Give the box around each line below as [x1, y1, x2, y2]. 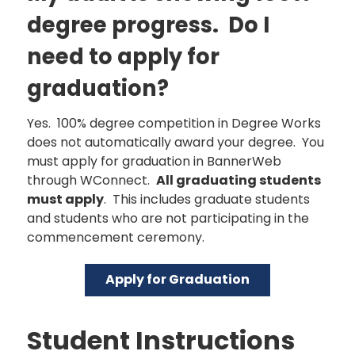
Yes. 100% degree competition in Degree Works [27, 113, 321, 132]
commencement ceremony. [27, 227, 211, 246]
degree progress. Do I [27, 9, 269, 40]
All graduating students [156, 170, 321, 189]
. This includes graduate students [104, 189, 310, 208]
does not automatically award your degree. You [27, 132, 324, 151]
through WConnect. [27, 170, 156, 189]
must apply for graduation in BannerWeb [27, 151, 281, 170]
